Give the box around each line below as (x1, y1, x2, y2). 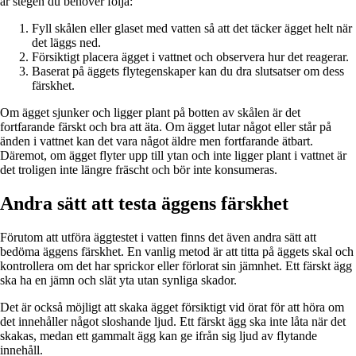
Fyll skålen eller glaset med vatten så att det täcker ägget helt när (32, 21, 352, 36)
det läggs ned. (32, 36, 101, 50)
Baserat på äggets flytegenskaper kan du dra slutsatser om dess (32, 64, 344, 79)
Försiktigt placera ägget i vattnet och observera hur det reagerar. (32, 50, 349, 64)
